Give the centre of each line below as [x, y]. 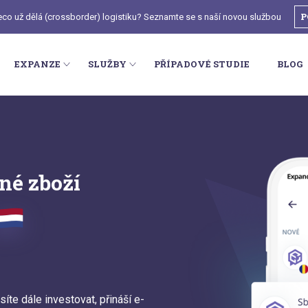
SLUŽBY [107, 64]
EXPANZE [37, 64]
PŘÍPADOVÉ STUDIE [202, 64]
